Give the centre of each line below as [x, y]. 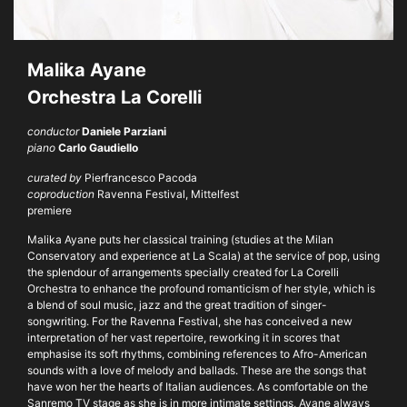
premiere [50, 210]
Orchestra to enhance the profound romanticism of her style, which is [201, 288]
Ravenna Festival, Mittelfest [168, 194]
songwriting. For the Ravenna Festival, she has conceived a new [190, 321]
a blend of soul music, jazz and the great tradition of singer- [177, 304]
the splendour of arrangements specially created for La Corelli [183, 272]
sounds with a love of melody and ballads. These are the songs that [197, 370]
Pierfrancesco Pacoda [141, 177]
